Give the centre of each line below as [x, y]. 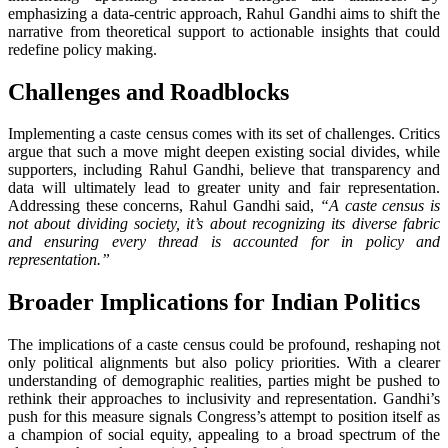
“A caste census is [380, 206]
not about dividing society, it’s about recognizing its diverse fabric [224, 224]
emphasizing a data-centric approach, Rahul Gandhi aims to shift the [224, 13]
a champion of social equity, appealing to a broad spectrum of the [224, 435]
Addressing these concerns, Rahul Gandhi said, [164, 206]
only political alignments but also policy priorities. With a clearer [224, 363]
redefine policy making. [82, 49]
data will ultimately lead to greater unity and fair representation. [224, 188]
